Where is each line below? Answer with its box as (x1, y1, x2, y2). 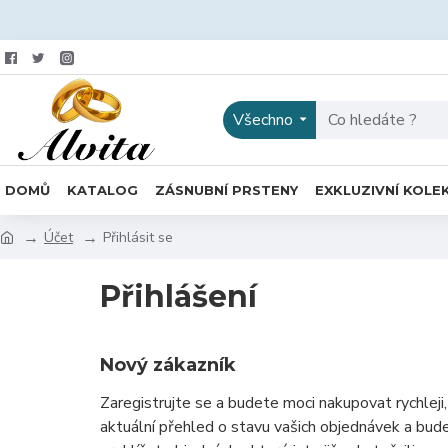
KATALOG (67, 181, 138, 198)
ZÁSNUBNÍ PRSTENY (155, 181, 298, 198)
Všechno (233, 109, 294, 131)
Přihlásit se (103, 227, 173, 247)
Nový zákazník (100, 354, 236, 376)
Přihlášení (100, 278, 257, 315)
